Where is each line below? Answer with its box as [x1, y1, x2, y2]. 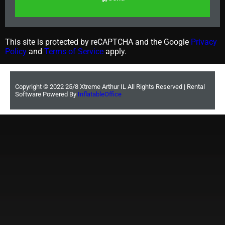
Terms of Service [44, 47, 103, 57]
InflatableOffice [78, 90, 122, 98]
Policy [5, 47, 27, 57]
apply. [103, 47, 127, 57]
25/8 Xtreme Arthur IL [64, 83, 126, 91]
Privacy [191, 37, 217, 47]
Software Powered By [15, 90, 78, 98]
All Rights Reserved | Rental [126, 83, 205, 91]
